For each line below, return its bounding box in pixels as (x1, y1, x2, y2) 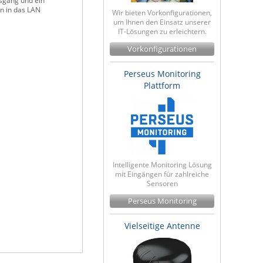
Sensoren (146, 178, 178, 189)
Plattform (144, 79, 180, 91)
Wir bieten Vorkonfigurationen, (112, 7, 212, 18)
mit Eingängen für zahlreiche (115, 169, 209, 180)
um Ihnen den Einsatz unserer (113, 16, 211, 27)
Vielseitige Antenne (124, 220, 200, 232)
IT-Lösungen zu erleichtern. (117, 26, 207, 36)
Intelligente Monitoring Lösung (112, 160, 212, 170)
